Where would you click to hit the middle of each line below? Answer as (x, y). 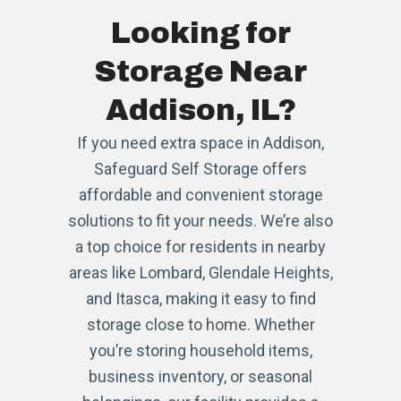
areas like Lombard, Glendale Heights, (200, 272)
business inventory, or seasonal (200, 376)
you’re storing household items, (200, 350)
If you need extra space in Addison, (200, 142)
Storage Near (200, 71)
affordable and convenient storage (200, 194)
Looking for (200, 33)
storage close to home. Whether (200, 324)
